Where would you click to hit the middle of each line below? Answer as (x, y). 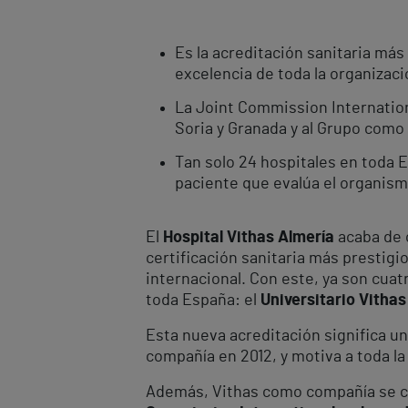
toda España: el (203, 300)
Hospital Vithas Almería (249, 237)
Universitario (310, 300)
